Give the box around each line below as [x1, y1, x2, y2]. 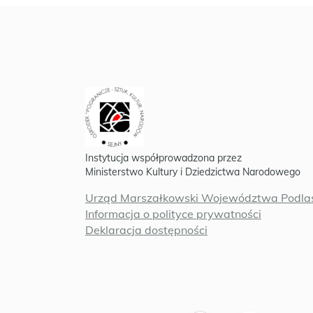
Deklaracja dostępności [85, 223, 208, 237]
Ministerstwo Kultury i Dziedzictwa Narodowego [85, 166, 300, 178]
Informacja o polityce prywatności [85, 207, 261, 221]
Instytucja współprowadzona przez [85, 152, 242, 164]
